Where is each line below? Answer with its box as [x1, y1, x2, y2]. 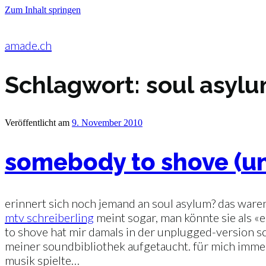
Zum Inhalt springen [5, 5, 81, 15]
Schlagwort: [5, 70, 146, 99]
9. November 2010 [72, 117, 142, 128]
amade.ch [5, 38, 52, 52]
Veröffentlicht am [5, 117, 69, 128]
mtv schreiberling [5, 210, 94, 224]
